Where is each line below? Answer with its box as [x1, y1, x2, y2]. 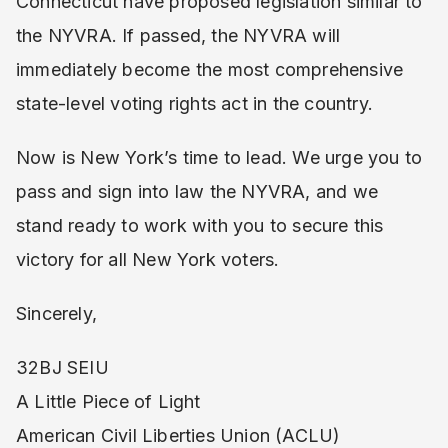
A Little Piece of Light [16, 391, 201, 412]
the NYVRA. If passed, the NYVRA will [16, 25, 341, 46]
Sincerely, [16, 303, 97, 324]
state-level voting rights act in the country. [16, 93, 374, 114]
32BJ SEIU [16, 357, 109, 378]
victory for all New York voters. [16, 249, 280, 270]
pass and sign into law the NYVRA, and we [16, 181, 384, 202]
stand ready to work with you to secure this [16, 215, 384, 236]
